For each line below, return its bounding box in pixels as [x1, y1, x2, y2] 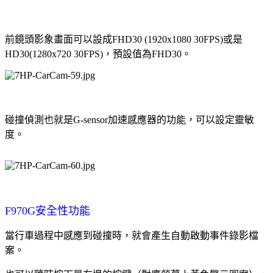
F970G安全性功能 [5, 204, 90, 217]
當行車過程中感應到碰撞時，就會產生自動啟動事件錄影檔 [5, 230, 258, 241]
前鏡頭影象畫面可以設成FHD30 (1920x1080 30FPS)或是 [5, 34, 243, 44]
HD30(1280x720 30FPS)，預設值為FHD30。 [5, 48, 191, 59]
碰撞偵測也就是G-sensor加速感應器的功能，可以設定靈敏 [5, 114, 254, 125]
